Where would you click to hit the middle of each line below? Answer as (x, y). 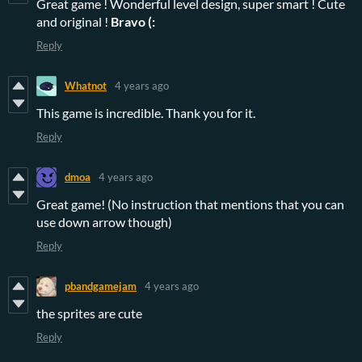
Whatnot (86, 86)
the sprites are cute (90, 313)
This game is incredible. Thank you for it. (146, 112)
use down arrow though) (104, 221)
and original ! (74, 21)
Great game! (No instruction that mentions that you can (190, 204)
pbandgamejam (101, 286)
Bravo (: (133, 21)
